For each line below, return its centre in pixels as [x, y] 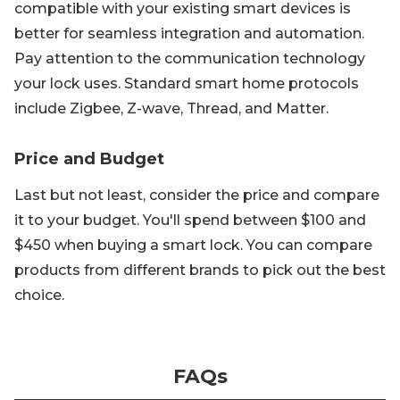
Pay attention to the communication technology [190, 58]
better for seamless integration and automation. [189, 33]
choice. [39, 295]
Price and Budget [89, 159]
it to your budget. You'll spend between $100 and [190, 220]
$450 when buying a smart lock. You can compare [193, 245]
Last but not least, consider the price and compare [197, 195]
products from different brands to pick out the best [200, 270]
